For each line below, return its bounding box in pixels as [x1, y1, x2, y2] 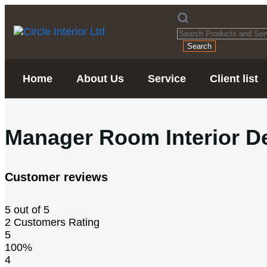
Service [148, 73, 186, 85]
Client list [210, 73, 258, 85]
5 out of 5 [5, 203, 49, 216]
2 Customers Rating [5, 216, 100, 228]
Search [187, 42, 212, 51]
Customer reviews [5, 170, 108, 184]
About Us [76, 73, 124, 85]
